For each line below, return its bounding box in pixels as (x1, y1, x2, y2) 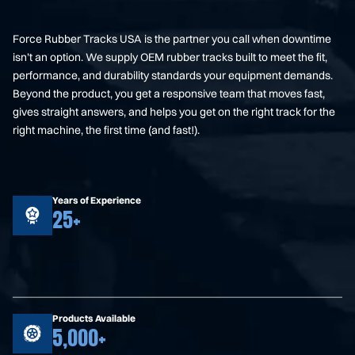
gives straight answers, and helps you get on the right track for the (13, 105, 335, 120)
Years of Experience (52, 194, 141, 207)
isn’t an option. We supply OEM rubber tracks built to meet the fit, (13, 50, 327, 65)
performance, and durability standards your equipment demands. (13, 68, 333, 83)
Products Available (52, 312, 136, 325)
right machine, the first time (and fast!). (13, 123, 200, 138)
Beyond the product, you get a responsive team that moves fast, (13, 86, 325, 101)
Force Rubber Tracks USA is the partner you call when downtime (13, 32, 331, 47)
